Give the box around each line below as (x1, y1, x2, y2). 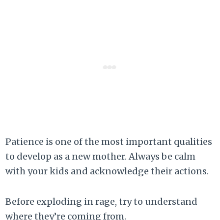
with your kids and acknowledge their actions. (5, 165, 209, 177)
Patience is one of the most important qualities (5, 136, 213, 147)
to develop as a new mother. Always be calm (5, 150, 196, 162)
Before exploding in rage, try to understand (5, 195, 198, 207)
